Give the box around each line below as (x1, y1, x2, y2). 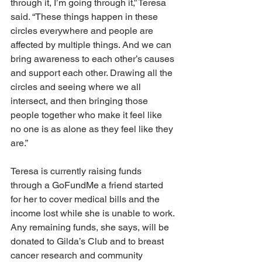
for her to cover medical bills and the (11, 194, 162, 205)
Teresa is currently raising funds (11, 166, 144, 177)
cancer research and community (11, 250, 145, 261)
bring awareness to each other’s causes (11, 53, 177, 64)
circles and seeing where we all (11, 81, 143, 92)
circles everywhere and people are (11, 25, 156, 36)
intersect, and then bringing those (11, 95, 150, 106)
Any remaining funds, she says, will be (11, 222, 171, 233)
